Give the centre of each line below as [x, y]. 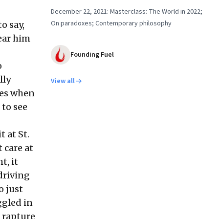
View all [63, 81]
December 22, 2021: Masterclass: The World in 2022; [127, 12]
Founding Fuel [92, 55]
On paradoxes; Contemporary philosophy [111, 23]
